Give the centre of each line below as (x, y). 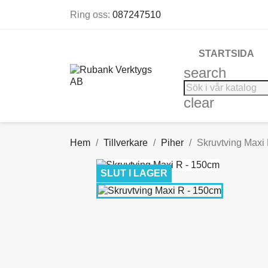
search (205, 73)
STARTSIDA (226, 54)
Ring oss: (91, 15)
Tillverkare (126, 143)
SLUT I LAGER (134, 173)
